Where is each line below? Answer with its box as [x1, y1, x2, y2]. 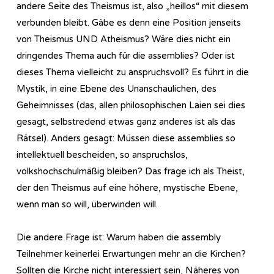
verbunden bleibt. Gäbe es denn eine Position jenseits [17, 17, 241, 28]
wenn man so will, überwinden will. [17, 198, 158, 210]
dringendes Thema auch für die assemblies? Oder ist [17, 50, 235, 61]
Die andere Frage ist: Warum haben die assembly [17, 231, 221, 243]
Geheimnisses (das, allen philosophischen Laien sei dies [17, 99, 245, 111]
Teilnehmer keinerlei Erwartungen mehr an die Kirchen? [17, 248, 246, 259]
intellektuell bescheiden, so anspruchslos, [17, 149, 188, 160]
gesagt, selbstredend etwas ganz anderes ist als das [17, 116, 235, 127]
